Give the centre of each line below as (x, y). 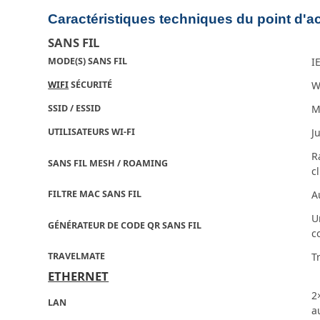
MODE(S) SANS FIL (88, 61)
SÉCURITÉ (91, 85)
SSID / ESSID (75, 109)
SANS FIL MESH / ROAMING (108, 164)
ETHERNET (79, 276)
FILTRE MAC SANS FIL (95, 194)
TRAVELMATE (77, 256)
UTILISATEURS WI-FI (92, 132)
